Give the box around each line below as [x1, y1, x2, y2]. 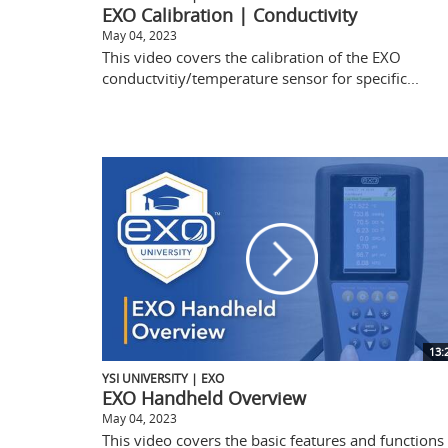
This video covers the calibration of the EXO [102, 46, 401, 67]
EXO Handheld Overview [102, 385, 306, 410]
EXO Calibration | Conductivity [102, 2, 357, 27]
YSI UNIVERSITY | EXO [102, 369, 224, 386]
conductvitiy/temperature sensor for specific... [102, 67, 419, 88]
